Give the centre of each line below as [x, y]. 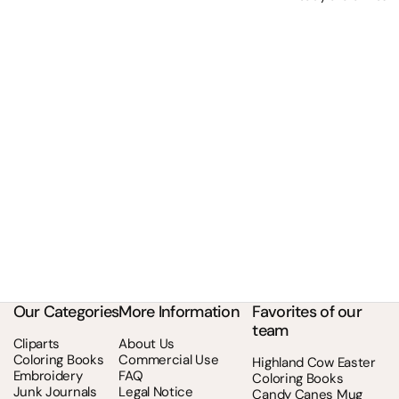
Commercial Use [169, 360]
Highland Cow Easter [314, 362]
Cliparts [37, 344]
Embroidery [48, 376]
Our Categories [66, 312]
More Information [179, 312]
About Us [147, 344]
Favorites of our [307, 312]
